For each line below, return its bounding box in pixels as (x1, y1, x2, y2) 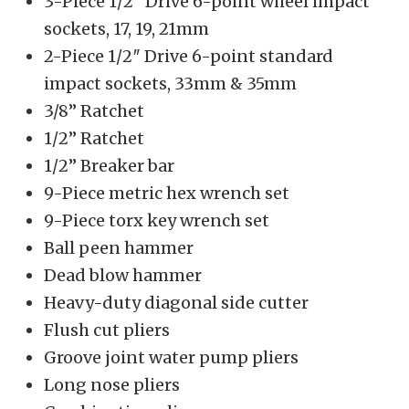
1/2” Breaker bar (44, 155, 174, 177)
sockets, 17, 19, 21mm (44, 18, 213, 40)
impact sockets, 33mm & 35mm (44, 73, 297, 95)
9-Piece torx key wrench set (44, 210, 269, 232)
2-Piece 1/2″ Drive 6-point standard (44, 46, 333, 68)
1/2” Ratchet (44, 128, 144, 150)
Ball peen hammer (44, 237, 194, 259)
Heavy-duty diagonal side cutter (44, 292, 309, 314)
